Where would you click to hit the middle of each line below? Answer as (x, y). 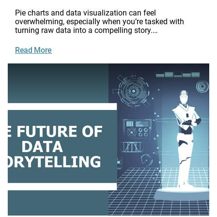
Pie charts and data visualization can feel (85, 13)
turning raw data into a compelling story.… (86, 31)
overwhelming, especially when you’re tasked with (100, 22)
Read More (34, 50)
